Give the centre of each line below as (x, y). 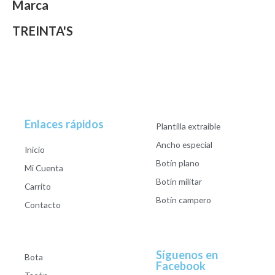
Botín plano (178, 163)
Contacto (43, 204)
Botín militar (179, 181)
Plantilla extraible (188, 126)
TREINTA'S (43, 31)
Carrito (38, 186)
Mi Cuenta (44, 168)
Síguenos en (187, 254)
